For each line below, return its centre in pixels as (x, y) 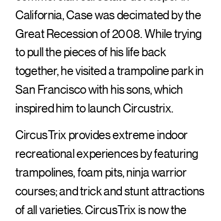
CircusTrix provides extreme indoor (101, 135)
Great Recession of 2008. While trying (108, 34)
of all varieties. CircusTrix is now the (101, 210)
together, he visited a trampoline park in (110, 71)
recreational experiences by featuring (107, 154)
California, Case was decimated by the (108, 15)
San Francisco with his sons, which (99, 89)
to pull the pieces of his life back (91, 52)
